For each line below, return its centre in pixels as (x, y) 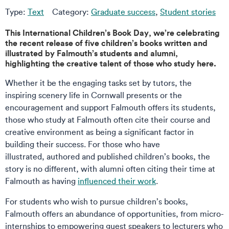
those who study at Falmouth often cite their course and (108, 120)
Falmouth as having (41, 181)
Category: (72, 12)
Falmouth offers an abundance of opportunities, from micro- (114, 214)
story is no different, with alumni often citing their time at (110, 169)
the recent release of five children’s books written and (106, 43)
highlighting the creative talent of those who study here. (112, 63)
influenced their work (117, 181)
